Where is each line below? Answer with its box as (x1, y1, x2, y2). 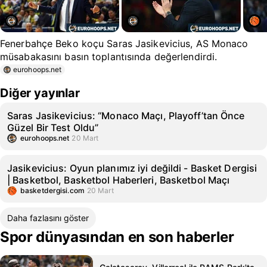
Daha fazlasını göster (7, 213, 89, 223)
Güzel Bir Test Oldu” (7, 122, 99, 133)
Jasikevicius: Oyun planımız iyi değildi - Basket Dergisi (7, 162, 257, 174)
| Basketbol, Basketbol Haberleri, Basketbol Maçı (7, 174, 230, 186)
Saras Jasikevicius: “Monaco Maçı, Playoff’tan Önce (7, 110, 245, 122)
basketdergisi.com (20, 186, 85, 195)
